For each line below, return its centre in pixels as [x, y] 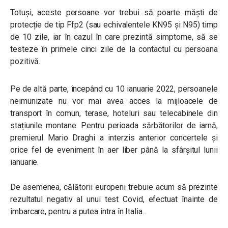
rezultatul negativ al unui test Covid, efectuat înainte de [114, 199]
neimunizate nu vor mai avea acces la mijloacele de [114, 101]
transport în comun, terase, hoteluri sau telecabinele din [114, 113]
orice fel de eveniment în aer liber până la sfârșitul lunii [114, 150]
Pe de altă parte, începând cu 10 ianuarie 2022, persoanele [114, 89]
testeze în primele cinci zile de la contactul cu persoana [114, 49]
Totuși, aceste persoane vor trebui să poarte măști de [114, 12]
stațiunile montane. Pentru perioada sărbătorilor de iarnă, [114, 125]
